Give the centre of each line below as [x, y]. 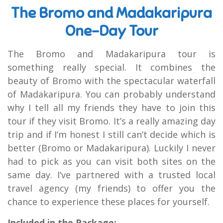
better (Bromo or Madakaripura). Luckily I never [111, 148]
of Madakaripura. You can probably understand [111, 94]
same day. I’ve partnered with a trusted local [111, 175]
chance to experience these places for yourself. [109, 202]
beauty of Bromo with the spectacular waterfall [111, 81]
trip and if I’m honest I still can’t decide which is [111, 135]
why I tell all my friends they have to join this [111, 108]
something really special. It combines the [111, 67]
